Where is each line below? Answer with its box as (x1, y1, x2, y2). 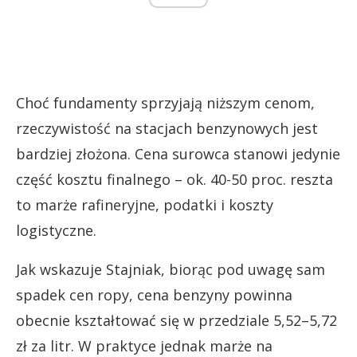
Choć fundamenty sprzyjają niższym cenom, (16, 92, 315, 112)
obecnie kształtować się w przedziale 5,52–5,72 (16, 310, 337, 330)
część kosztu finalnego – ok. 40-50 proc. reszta (16, 169, 333, 189)
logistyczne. (16, 220, 96, 240)
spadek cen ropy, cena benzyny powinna (16, 284, 292, 304)
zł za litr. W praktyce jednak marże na (16, 335, 273, 355)
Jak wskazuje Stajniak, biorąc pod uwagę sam (16, 259, 325, 279)
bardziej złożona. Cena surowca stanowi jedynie (16, 143, 340, 163)
